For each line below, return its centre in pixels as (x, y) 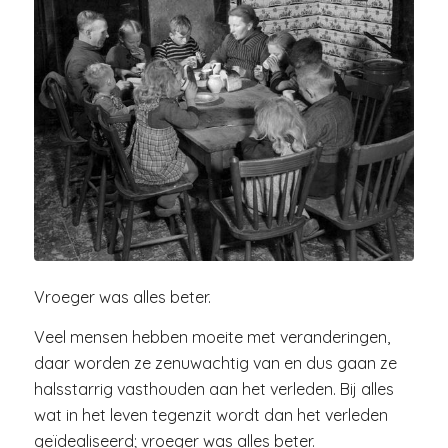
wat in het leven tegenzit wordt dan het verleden (210, 414)
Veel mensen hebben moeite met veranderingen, (211, 336)
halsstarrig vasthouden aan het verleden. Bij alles (213, 388)
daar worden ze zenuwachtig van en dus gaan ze (215, 362)
